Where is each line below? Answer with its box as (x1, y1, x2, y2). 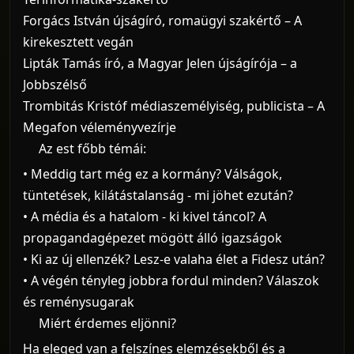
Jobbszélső (23, 75, 87, 93)
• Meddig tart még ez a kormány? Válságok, (23, 164, 282, 183)
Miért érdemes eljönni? (36, 314, 176, 332)
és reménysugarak (23, 292, 134, 311)
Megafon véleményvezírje (23, 118, 176, 136)
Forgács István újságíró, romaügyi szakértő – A (23, 11, 302, 29)
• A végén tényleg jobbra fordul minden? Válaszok (23, 271, 319, 289)
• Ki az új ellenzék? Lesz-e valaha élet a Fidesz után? (23, 250, 325, 268)
